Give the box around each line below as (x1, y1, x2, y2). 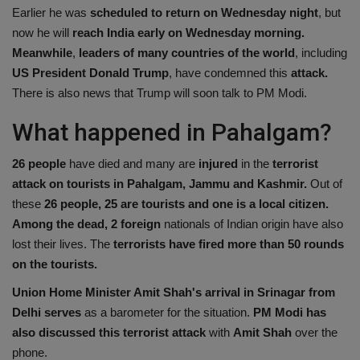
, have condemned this (169, 65, 291, 80)
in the (238, 156, 269, 170)
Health (12, 14, 52, 31)
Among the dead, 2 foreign (12, 216, 161, 231)
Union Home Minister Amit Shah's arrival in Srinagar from (12, 284, 335, 299)
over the (292, 325, 337, 339)
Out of (307, 176, 342, 190)
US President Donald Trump (12, 65, 169, 80)
